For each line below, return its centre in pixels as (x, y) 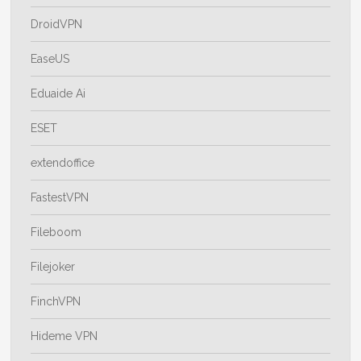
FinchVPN (56, 302)
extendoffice (63, 163)
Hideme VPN (64, 336)
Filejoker (53, 267)
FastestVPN (60, 198)
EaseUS (50, 59)
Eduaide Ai (58, 94)
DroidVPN (57, 25)
